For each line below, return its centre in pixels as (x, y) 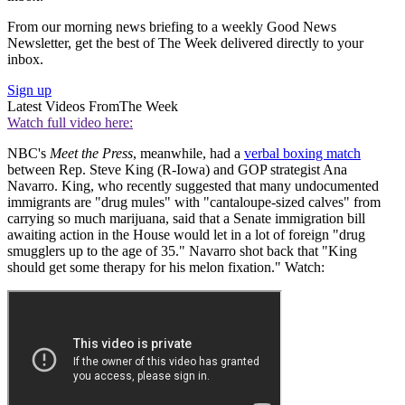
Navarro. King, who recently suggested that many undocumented (193, 186)
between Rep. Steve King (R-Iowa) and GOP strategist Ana (177, 170)
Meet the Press (91, 154)
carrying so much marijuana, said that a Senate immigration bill (186, 219)
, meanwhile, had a (188, 154)
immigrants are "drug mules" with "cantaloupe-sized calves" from (194, 202)
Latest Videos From (63, 107)
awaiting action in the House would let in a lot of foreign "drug (186, 235)
